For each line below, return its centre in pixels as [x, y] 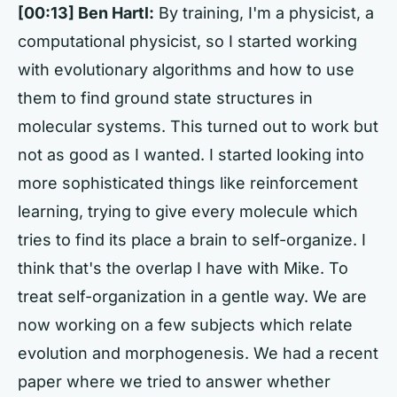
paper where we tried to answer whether [174, 381]
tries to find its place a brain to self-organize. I [192, 240]
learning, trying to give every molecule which [188, 211]
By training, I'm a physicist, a [264, 13]
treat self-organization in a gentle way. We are [192, 296]
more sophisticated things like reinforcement [188, 183]
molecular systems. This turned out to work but [198, 126]
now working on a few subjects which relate [185, 325]
